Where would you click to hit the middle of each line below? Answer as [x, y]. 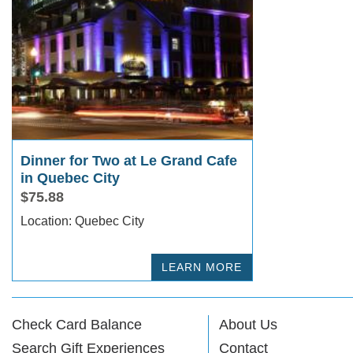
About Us [248, 324]
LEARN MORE [202, 267]
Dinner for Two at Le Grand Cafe [129, 160]
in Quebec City [70, 178]
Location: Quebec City [110, 221]
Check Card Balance [77, 324]
